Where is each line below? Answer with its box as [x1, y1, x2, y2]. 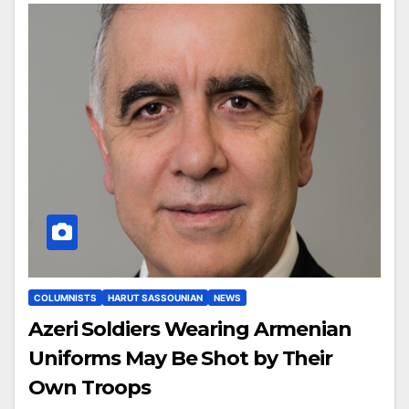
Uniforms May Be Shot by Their [28, 345, 333, 371]
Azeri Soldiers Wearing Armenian [28, 316, 351, 341]
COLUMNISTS [34, 291, 97, 303]
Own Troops [28, 374, 151, 400]
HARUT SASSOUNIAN [108, 291, 203, 303]
